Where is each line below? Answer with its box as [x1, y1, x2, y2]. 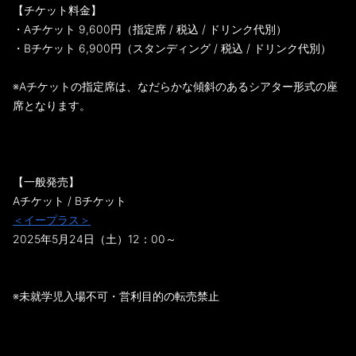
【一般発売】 [13, 175, 79, 189]
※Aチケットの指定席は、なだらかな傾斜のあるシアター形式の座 [13, 79, 338, 94]
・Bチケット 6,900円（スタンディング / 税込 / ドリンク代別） [13, 41, 331, 56]
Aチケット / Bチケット [13, 194, 126, 208]
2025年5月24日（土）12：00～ [13, 232, 176, 246]
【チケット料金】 [13, 3, 102, 17]
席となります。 [13, 99, 91, 113]
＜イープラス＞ [13, 213, 91, 227]
